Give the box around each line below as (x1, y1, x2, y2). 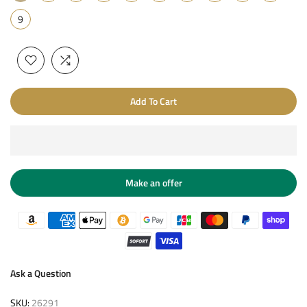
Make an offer (125, 175, 182, 190)
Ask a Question (10, 265, 71, 280)
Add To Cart (130, 93, 177, 108)
